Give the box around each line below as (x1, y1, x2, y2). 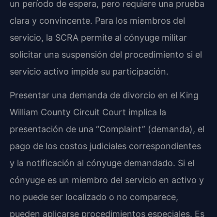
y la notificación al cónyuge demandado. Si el (10, 158, 194, 169)
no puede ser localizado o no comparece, (10, 192, 178, 202)
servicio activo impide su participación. (10, 66, 169, 77)
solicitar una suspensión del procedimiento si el (10, 49, 202, 60)
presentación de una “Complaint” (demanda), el (10, 124, 204, 135)
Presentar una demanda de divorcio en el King (10, 90, 199, 101)
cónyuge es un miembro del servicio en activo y (10, 175, 204, 186)
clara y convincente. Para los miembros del (10, 15, 185, 26)
